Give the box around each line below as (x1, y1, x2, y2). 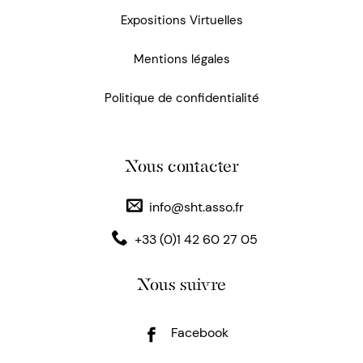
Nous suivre (137, 275, 226, 295)
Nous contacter (124, 156, 239, 177)
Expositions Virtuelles (120, 12, 243, 29)
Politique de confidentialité (104, 90, 259, 107)
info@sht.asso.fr (148, 199, 244, 216)
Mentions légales (133, 51, 230, 68)
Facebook (171, 324, 228, 342)
